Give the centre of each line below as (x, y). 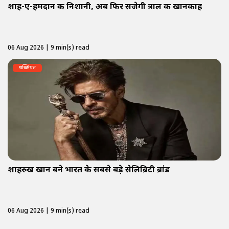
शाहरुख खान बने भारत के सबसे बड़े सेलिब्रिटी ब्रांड (89, 170)
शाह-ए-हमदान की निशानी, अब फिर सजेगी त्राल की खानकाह (105, 7)
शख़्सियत (27, 67)
